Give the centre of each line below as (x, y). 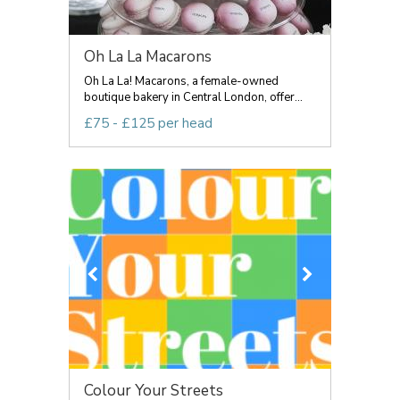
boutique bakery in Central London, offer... (193, 97)
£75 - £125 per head (148, 123)
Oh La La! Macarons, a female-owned (181, 81)
